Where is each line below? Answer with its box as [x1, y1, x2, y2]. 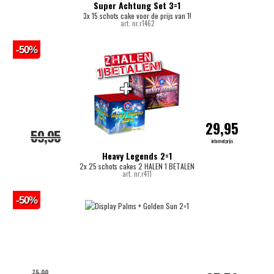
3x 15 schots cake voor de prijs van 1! [83, 10, 191, 21]
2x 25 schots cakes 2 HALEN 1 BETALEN [80, 160, 194, 171]
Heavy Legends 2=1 [102, 149, 172, 162]
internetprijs [210, 136, 234, 144]
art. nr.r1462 [120, 18, 154, 28]
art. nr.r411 [122, 168, 152, 179]
